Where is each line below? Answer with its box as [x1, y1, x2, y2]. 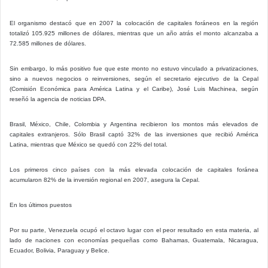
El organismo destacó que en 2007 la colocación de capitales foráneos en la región [10, 19, 258, 26]
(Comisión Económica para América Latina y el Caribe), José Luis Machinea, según [10, 85, 258, 92]
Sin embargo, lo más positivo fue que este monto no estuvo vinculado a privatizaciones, [10, 65, 258, 72]
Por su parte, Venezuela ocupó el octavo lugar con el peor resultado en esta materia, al [10, 226, 258, 233]
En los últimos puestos [10, 201, 72, 208]
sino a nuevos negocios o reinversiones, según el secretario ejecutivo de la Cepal [10, 75, 258, 82]
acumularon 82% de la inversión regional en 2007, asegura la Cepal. [10, 176, 200, 183]
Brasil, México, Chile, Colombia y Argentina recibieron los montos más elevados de [10, 120, 258, 127]
